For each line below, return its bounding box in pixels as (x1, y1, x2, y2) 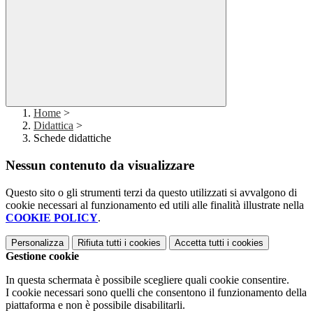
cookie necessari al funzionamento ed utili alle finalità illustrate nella (6, 198, 304, 211)
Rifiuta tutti (78, 237, 122, 248)
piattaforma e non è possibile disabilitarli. (6, 298, 185, 311)
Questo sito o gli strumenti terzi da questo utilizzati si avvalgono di (6, 186, 297, 198)
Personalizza (11, 237, 64, 248)
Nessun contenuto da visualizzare (6, 158, 194, 173)
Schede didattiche (34, 132, 111, 145)
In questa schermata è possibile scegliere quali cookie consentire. (6, 273, 289, 286)
